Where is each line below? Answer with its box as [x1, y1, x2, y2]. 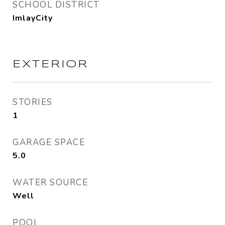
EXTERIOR [13, 59, 88, 69]
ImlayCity [13, 13, 53, 24]
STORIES [13, 96, 53, 108]
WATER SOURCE [13, 177, 88, 188]
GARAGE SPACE [13, 137, 85, 148]
